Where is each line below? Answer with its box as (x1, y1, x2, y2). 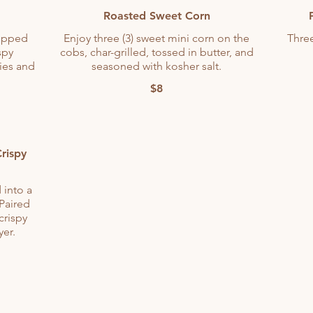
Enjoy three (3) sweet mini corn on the (64, 31, 249, 45)
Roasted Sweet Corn (103, 9, 210, 22)
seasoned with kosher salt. (92, 59, 221, 73)
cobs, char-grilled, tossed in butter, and (59, 45, 254, 59)
